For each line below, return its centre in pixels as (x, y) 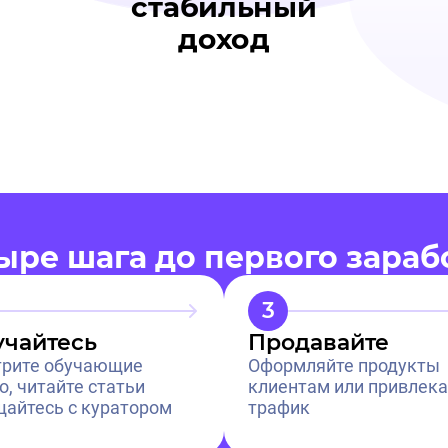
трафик (279, 407)
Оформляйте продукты (344, 365)
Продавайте (318, 342)
